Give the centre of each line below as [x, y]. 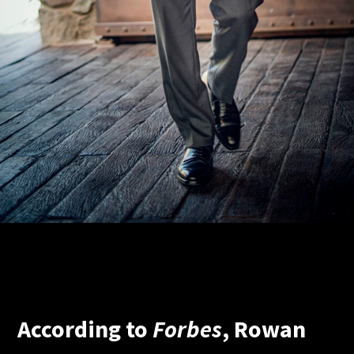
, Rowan [264, 329]
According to [85, 329]
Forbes [188, 329]
